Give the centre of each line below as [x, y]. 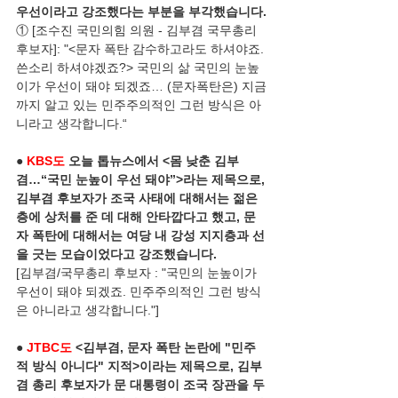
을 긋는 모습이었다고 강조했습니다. [116, 254]
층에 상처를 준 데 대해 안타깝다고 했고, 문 [136, 217]
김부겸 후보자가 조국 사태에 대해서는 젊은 [139, 198]
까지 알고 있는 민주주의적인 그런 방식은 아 [139, 105]
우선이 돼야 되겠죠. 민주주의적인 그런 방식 [139, 291]
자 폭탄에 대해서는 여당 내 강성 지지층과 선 [140, 235]
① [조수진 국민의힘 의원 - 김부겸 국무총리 [138, 30]
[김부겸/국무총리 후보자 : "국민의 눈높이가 [138, 273]
